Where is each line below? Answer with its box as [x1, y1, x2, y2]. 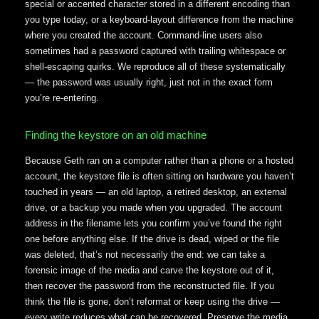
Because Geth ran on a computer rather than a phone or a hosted [25, 155, 293, 167]
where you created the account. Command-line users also [25, 29, 262, 41]
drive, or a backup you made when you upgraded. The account [25, 202, 282, 214]
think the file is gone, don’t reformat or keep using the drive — [25, 296, 280, 308]
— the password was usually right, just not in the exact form [25, 76, 273, 88]
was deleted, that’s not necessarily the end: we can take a [25, 249, 265, 261]
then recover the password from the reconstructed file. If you [25, 281, 274, 292]
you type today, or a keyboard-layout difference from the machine [25, 14, 293, 25]
